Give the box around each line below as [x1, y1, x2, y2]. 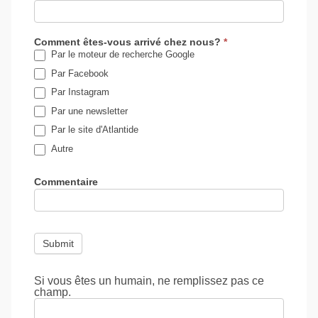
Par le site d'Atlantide [48, 124, 138, 136]
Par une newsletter [48, 105, 128, 116]
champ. [34, 285, 71, 298]
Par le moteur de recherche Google [48, 49, 194, 60]
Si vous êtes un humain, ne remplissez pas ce [34, 274, 264, 287]
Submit [43, 237, 74, 249]
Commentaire [34, 175, 101, 187]
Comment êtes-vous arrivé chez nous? [34, 36, 224, 48]
